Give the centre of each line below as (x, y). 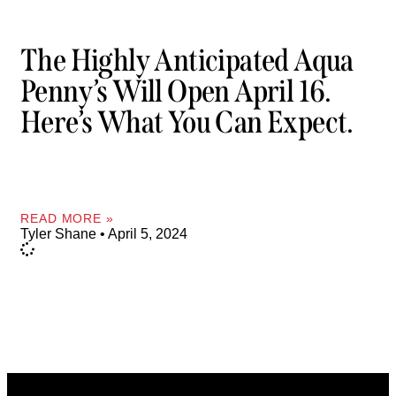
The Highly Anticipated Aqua (187, 61)
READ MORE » (67, 218)
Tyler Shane (60, 233)
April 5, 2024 (146, 233)
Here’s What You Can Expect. (187, 122)
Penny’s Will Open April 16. (176, 91)
